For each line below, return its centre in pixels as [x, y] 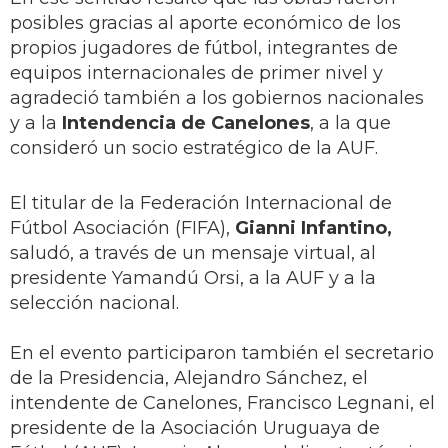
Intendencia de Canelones [186, 123]
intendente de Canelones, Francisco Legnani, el [222, 403]
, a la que [350, 123]
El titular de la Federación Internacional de [201, 203]
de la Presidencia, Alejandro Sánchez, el [189, 378]
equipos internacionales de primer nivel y [196, 73]
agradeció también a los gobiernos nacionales [217, 98]
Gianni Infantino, [313, 228]
